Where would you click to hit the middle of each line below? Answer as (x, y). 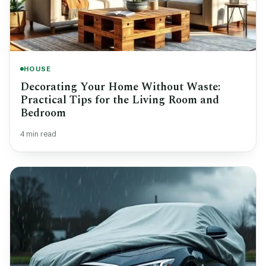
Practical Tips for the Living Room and (120, 100)
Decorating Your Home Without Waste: (120, 87)
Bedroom (43, 113)
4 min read (38, 134)
